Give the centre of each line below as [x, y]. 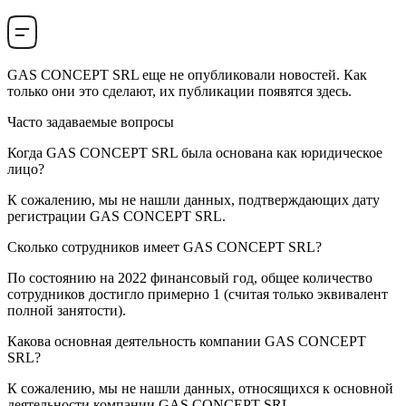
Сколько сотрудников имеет [95, 247]
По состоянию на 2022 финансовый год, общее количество [190, 278]
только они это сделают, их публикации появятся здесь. [179, 92]
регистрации [48, 217]
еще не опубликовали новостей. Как [253, 75]
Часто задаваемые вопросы [91, 122]
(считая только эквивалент [304, 295]
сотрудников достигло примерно [110, 295]
